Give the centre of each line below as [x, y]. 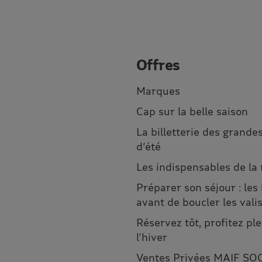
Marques [158, 91]
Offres [158, 65]
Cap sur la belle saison [192, 111]
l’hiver [151, 237]
